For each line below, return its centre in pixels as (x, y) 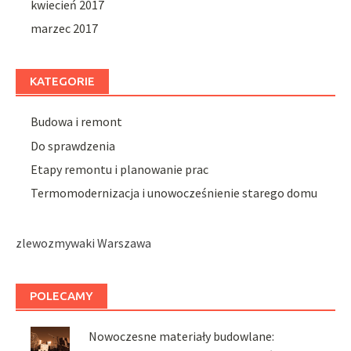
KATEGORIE (62, 81)
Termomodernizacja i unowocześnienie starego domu (174, 193)
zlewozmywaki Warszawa (83, 243)
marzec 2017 (65, 29)
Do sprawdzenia (73, 145)
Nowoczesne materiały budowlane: (182, 337)
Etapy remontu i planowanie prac (120, 170)
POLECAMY (62, 296)
